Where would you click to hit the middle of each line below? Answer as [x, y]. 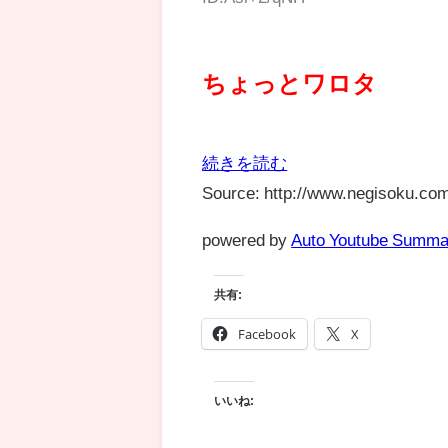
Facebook [267, 333]
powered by [247, 239]
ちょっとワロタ [290, 82]
